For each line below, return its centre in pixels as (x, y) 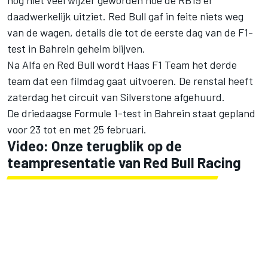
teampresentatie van (75, 162)
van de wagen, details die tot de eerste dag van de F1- (130, 32)
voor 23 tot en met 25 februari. (77, 129)
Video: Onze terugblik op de (95, 145)
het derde (213, 64)
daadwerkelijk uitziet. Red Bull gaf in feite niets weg (125, 16)
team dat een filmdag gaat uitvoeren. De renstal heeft (130, 80)
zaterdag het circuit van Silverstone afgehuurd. (116, 97)
